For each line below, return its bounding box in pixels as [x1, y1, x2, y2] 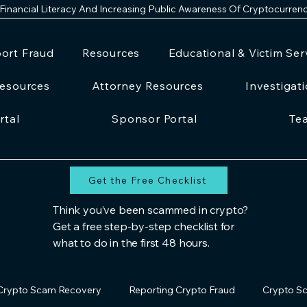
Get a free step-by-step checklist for [53, 219, 235, 233]
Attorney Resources [92, 79, 204, 93]
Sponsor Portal [112, 112, 197, 125]
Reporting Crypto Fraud [129, 283, 235, 296]
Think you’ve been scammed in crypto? [53, 203, 249, 217]
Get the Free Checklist [88, 174, 207, 186]
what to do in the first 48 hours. [53, 236, 210, 249]
